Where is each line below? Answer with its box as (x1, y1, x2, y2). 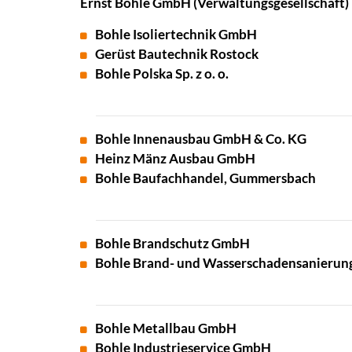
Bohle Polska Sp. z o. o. (95, 64, 229, 82)
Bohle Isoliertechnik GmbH (95, 25, 257, 42)
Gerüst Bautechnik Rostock (95, 45, 258, 62)
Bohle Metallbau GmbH (95, 319, 236, 336)
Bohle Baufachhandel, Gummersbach (95, 169, 316, 186)
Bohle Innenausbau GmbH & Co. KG (95, 130, 306, 147)
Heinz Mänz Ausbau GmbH (95, 149, 255, 167)
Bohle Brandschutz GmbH (95, 234, 250, 251)
